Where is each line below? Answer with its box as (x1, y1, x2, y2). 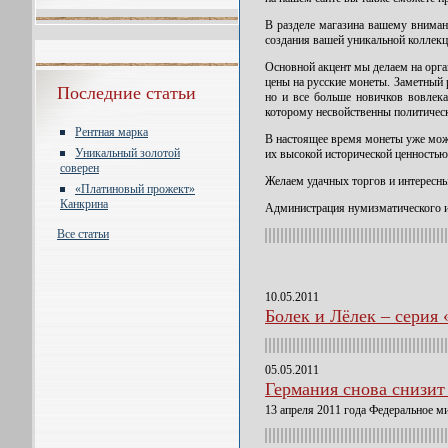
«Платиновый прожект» (75, 182, 195, 196)
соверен (60, 161, 99, 175)
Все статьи (57, 227, 109, 241)
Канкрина (60, 197, 108, 211)
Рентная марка (75, 125, 148, 139)
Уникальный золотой (75, 146, 180, 160)
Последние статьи (57, 83, 196, 103)
